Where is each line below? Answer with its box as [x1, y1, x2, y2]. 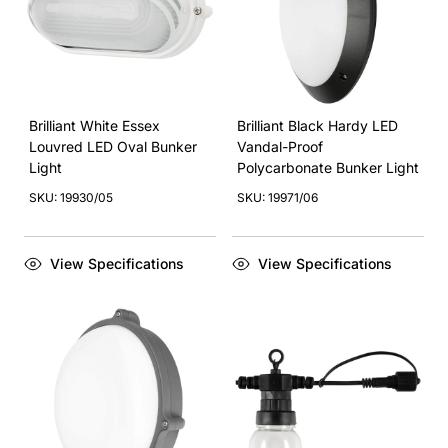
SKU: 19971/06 [237, 190, 318, 205]
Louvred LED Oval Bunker [29, 138, 197, 155]
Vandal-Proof [237, 138, 323, 155]
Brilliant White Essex [29, 117, 160, 134]
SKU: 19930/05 [29, 190, 113, 205]
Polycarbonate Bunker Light [237, 159, 419, 176]
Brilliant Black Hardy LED [237, 117, 398, 134]
